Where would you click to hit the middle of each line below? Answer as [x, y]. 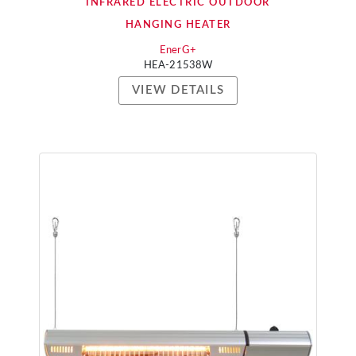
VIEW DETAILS [178, 90]
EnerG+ [178, 50]
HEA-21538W [178, 66]
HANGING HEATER [178, 25]
